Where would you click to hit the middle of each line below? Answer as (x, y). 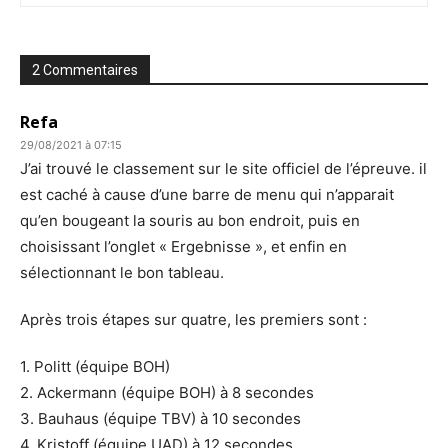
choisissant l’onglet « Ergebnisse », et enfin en (183, 246)
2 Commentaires (85, 70)
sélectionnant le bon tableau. (122, 272)
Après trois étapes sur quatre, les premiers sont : (193, 319)
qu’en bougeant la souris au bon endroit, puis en (190, 220)
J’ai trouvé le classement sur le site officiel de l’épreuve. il (223, 168)
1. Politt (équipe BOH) (95, 366)
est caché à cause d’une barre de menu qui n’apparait (207, 194)
